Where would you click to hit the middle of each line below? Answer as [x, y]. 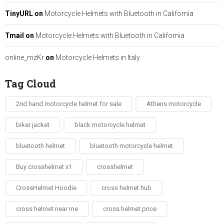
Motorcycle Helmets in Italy [98, 57]
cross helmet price [130, 208]
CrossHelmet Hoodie [46, 187]
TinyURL [19, 13]
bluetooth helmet [40, 145]
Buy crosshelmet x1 [44, 166]
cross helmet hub [126, 187]
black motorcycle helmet [110, 124]
